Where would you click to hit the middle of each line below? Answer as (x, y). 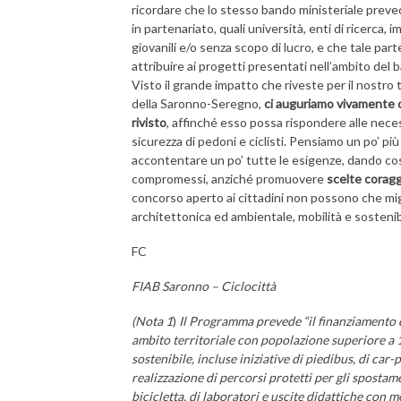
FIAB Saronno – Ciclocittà (204, 286)
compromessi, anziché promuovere (229, 179)
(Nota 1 (152, 321)
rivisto (149, 122)
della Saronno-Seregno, (198, 103)
